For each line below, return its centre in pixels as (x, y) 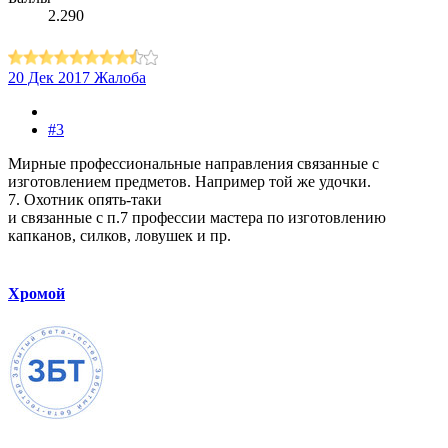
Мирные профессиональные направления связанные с (193, 164)
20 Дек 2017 (49, 78)
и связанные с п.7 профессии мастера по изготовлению (197, 218)
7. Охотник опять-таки (85, 200)
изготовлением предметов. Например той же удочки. (189, 182)
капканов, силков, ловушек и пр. (119, 236)
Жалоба (120, 78)
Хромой (36, 293)
